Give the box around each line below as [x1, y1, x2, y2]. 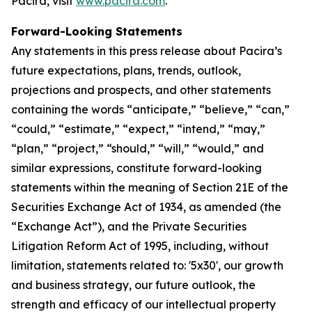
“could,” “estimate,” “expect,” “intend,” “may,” [11, 122, 265, 136]
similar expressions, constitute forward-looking [11, 161, 262, 175]
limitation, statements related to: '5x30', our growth [11, 258, 283, 272]
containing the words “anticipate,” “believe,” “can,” [11, 102, 290, 116]
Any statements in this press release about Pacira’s [11, 44, 282, 58]
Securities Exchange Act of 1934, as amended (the [11, 200, 281, 214]
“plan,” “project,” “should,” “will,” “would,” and [11, 141, 264, 155]
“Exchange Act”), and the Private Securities [11, 219, 247, 233]
